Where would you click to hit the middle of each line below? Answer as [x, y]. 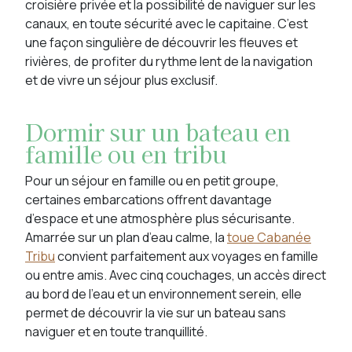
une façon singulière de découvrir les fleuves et [161, 42]
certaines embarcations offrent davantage [148, 200]
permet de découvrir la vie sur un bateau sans [156, 313]
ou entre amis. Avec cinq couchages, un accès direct [176, 275]
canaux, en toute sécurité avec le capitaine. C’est [167, 24]
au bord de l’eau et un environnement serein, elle [163, 294]
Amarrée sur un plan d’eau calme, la [126, 237]
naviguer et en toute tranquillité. [116, 332]
